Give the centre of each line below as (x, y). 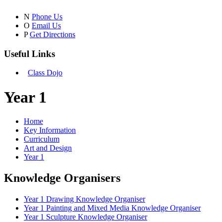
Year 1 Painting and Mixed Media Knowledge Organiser (112, 208)
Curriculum (42, 139)
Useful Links (29, 54)
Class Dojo (45, 73)
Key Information (50, 130)
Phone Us (47, 17)
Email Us (46, 26)
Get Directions (53, 34)
